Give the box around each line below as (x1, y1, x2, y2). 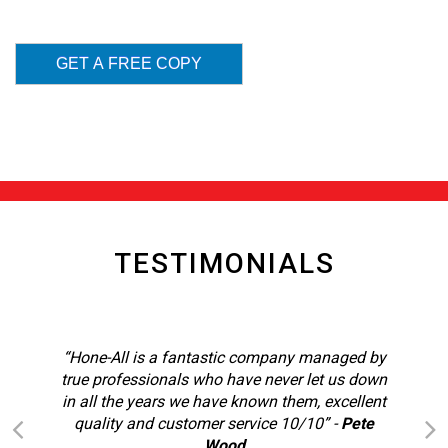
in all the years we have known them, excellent (62, 391, 386, 411)
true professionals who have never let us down (61, 369, 387, 389)
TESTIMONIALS (113, 246, 335, 280)
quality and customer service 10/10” (74, 413, 329, 433)
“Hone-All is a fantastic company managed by (62, 347, 386, 367)
